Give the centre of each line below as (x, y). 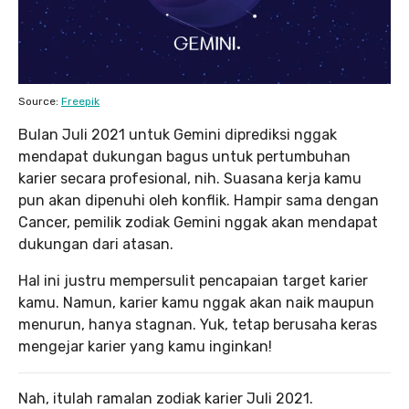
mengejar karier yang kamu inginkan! (145, 347)
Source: (40, 102)
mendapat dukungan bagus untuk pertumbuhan (184, 157)
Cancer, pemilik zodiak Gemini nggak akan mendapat (198, 223)
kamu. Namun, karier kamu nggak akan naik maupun (196, 303)
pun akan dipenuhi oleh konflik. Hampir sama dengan (199, 201)
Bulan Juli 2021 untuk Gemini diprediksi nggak (178, 135)
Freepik (80, 102)
